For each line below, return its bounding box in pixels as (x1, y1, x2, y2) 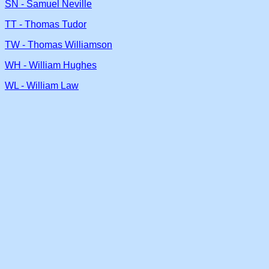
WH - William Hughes (5, 60, 97, 70)
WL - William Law (5, 80, 79, 91)
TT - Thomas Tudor (5, 19, 86, 29)
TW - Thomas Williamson (5, 40, 112, 50)
